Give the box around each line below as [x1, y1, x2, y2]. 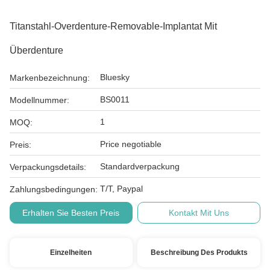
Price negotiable [100, 139, 162, 149]
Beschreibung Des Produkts [150, 248, 248, 257]
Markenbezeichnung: [10, 73, 90, 83]
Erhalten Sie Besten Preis [22, 208, 120, 218]
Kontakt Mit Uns [169, 208, 230, 218]
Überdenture [10, 45, 63, 55]
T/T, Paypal [100, 184, 143, 193]
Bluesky [100, 72, 130, 82]
